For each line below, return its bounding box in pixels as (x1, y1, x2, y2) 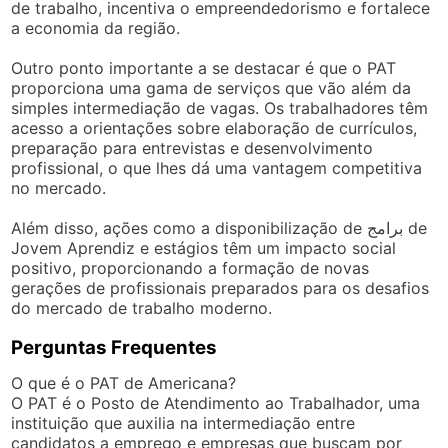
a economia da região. (11, 17, 181, 38)
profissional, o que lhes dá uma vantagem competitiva (11, 157, 423, 178)
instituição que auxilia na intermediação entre (11, 412, 356, 433)
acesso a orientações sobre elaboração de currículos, (11, 117, 418, 138)
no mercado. (11, 177, 107, 198)
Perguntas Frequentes (11, 335, 218, 359)
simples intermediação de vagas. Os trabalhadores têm (11, 97, 429, 118)
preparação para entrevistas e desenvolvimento (11, 137, 374, 158)
